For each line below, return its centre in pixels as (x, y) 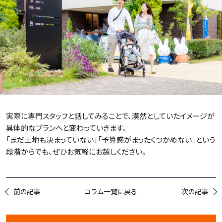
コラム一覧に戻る (111, 192)
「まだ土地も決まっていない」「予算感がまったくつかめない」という (111, 140)
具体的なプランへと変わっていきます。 (66, 128)
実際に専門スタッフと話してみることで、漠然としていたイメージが (110, 116)
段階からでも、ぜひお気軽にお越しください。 (76, 152)
